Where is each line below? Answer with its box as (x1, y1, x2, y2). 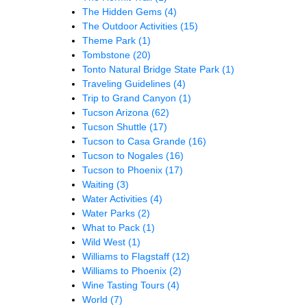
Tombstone (82, 49, 133, 60)
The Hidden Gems (82, 5, 164, 17)
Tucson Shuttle (82, 121, 149, 132)
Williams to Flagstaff (82, 250, 172, 262)
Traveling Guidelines (82, 77, 173, 89)
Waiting (82, 178, 116, 190)
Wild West (82, 236, 128, 247)
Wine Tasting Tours (82, 279, 167, 291)
